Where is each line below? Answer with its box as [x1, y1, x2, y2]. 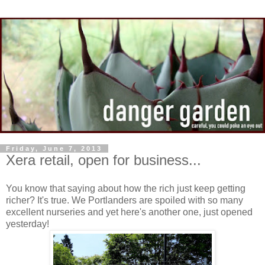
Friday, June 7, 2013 [6, 144, 102, 152]
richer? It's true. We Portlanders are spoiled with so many [6, 195, 243, 205]
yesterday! [6, 218, 49, 229]
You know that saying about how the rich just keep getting [6, 183, 245, 193]
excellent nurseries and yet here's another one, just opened [6, 206, 253, 217]
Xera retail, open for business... [6, 151, 201, 168]
